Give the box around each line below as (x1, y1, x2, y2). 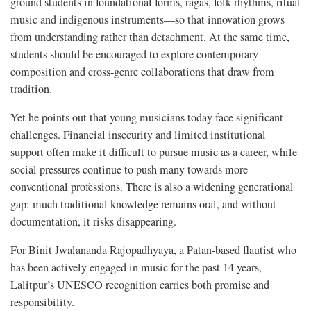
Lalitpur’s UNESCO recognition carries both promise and (10, 277, 269, 293)
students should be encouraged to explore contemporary (10, 47, 258, 62)
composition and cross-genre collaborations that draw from (10, 64, 274, 80)
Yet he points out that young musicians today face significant (10, 110, 283, 126)
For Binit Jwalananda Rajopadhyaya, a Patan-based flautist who (10, 242, 296, 258)
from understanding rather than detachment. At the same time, (10, 29, 289, 45)
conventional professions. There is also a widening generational (10, 179, 294, 195)
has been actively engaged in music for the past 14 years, (10, 260, 262, 276)
